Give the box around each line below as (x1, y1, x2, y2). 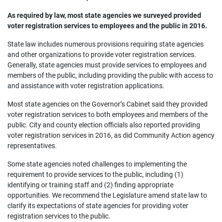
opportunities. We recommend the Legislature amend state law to (7, 191, 207, 199)
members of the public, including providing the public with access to (7, 71, 213, 79)
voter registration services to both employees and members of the (7, 111, 208, 118)
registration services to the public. (7, 212, 111, 220)
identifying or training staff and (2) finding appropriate (7, 181, 173, 189)
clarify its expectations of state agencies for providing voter (7, 202, 188, 210)
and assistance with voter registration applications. (7, 82, 165, 90)
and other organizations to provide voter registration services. (7, 51, 196, 58)
